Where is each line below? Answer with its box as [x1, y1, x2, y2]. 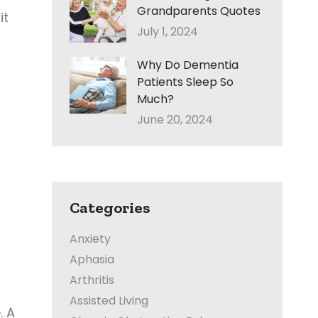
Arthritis [70, 272, 114, 288]
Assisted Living [70, 292, 148, 309]
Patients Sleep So [137, 74, 234, 90]
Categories [70, 198, 150, 217]
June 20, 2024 [137, 111, 213, 128]
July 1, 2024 [137, 23, 198, 40]
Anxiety [70, 231, 111, 247]
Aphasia [70, 251, 114, 268]
